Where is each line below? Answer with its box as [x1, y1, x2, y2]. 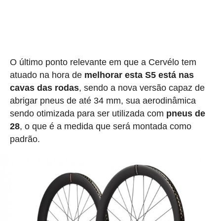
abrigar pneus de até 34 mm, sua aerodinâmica [9, 95, 196, 106]
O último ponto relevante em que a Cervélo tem [9, 57, 196, 67]
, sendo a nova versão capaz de [78, 82, 205, 93]
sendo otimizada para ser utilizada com [9, 108, 166, 118]
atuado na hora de [9, 70, 84, 80]
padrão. [9, 134, 40, 144]
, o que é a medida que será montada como [19, 121, 191, 131]
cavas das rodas [9, 82, 79, 93]
